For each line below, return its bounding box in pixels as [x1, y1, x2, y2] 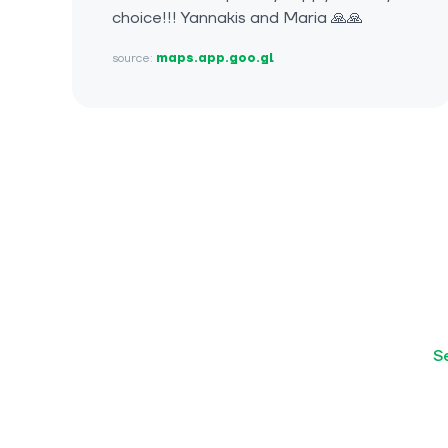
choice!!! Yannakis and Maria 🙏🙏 [112, 8, 363, 29]
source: [112, 51, 156, 67]
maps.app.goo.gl [156, 51, 274, 67]
